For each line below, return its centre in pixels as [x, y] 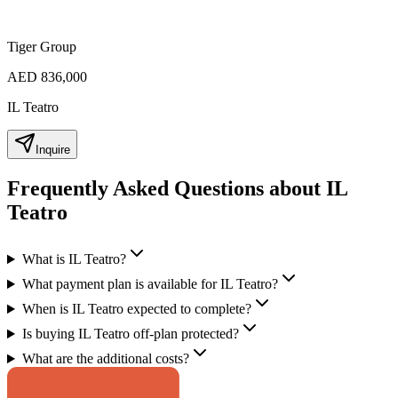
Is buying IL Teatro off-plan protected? [130, 334]
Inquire [53, 150]
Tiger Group [42, 47]
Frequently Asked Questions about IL [177, 189]
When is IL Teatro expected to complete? [136, 309]
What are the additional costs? [105, 359]
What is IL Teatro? [74, 259]
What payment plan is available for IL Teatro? [150, 284]
